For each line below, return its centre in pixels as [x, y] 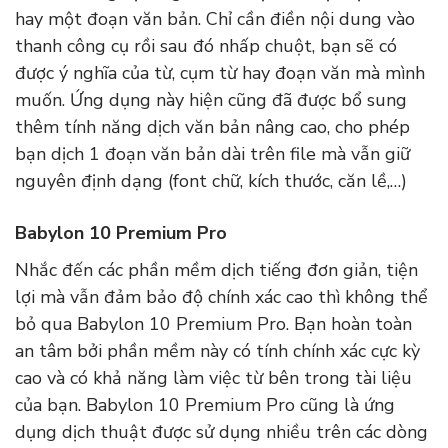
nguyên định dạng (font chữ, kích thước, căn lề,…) [211, 181]
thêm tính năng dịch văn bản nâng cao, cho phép [212, 127]
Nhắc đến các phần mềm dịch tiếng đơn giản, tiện [216, 270]
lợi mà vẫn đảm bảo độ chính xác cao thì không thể [221, 297]
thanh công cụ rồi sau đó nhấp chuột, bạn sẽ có [206, 46]
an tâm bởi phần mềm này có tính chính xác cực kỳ [217, 351]
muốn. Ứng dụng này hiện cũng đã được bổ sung [211, 100]
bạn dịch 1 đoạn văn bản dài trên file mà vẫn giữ [212, 154]
